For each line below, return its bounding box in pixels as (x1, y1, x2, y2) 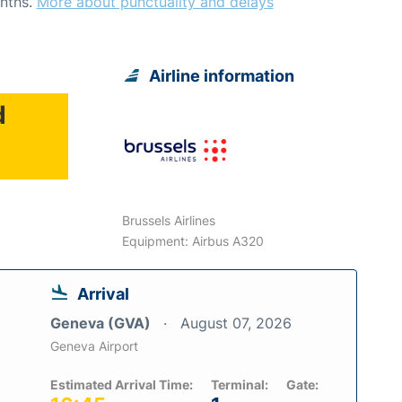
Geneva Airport (50, 337, 138, 354)
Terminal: (211, 376, 268, 392)
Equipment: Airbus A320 (122, 232, 265, 249)
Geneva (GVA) (50, 313, 154, 332)
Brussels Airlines (122, 212, 216, 228)
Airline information (149, 66, 295, 85)
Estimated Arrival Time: (50, 376, 193, 392)
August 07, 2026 (180, 313, 292, 332)
